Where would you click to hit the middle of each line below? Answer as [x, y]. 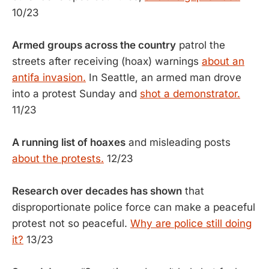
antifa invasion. [49, 77]
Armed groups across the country [94, 45]
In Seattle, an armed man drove [164, 77]
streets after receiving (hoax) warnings [107, 61]
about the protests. [58, 159]
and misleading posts [178, 142]
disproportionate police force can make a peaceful [134, 207]
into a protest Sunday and [76, 94]
